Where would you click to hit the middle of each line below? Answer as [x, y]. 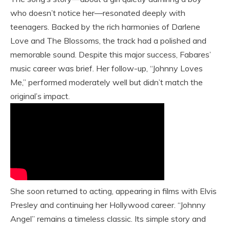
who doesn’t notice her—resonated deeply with [98, 13]
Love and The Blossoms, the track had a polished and [108, 41]
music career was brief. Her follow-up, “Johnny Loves [107, 69]
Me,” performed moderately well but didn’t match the [107, 82]
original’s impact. [40, 96]
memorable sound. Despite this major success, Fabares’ [111, 55]
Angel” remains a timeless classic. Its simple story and [108, 219]
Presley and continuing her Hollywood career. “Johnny [108, 205]
